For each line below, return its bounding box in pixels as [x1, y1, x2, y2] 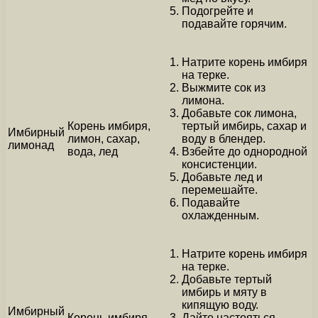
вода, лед [67, 145, 118, 158]
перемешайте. [182, 183, 258, 196]
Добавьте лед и [182, 170, 263, 183]
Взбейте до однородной [182, 145, 307, 158]
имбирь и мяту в [182, 285, 267, 298]
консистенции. [182, 158, 257, 170]
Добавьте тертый [182, 273, 272, 285]
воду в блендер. [182, 132, 265, 145]
